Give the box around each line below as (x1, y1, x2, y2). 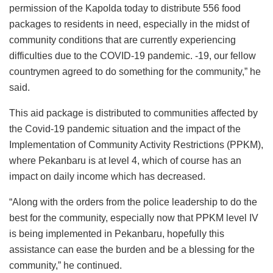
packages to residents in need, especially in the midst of (9, 19, 249, 30)
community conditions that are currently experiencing (9, 35, 236, 46)
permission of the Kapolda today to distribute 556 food (9, 3, 241, 14)
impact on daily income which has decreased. (9, 171, 205, 182)
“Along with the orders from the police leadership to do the (9, 197, 257, 208)
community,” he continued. (9, 260, 122, 271)
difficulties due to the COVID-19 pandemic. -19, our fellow (9, 51, 256, 62)
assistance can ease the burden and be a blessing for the (9, 244, 255, 255)
